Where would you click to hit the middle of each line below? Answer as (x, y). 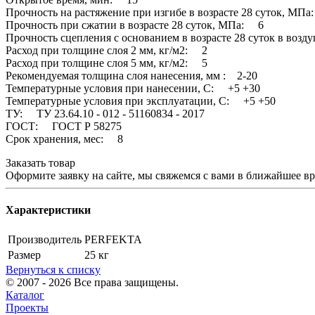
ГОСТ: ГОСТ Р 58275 (64, 126)
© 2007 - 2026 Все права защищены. (92, 283)
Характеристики (48, 210)
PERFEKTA (113, 240)
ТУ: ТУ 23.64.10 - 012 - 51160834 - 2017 (105, 113)
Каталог (25, 295)
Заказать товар (40, 162)
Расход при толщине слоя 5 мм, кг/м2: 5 (107, 63)
